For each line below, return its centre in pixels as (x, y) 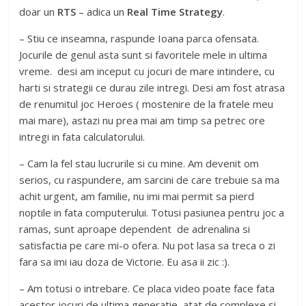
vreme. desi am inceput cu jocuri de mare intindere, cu (147, 71)
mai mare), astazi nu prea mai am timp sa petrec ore (142, 120)
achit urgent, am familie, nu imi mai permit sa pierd (137, 196)
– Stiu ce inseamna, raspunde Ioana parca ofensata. (139, 38)
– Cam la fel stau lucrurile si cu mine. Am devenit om (139, 163)
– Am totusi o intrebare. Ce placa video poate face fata (147, 288)
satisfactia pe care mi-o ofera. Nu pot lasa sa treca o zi (148, 245)
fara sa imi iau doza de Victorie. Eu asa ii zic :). (125, 262)
